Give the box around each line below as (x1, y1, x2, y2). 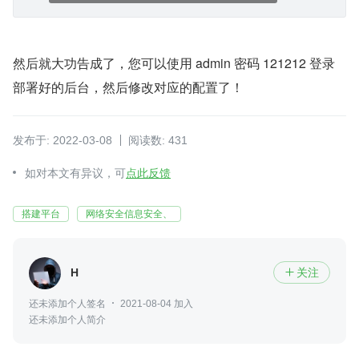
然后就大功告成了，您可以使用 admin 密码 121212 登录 (13, 53, 335, 72)
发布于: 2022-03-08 (13, 133, 112, 147)
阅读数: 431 (128, 133, 188, 147)
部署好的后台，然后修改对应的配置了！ (13, 77, 244, 96)
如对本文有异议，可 (25, 166, 126, 179)
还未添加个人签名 (29, 297, 106, 309)
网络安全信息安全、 (86, 208, 172, 220)
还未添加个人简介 (29, 313, 106, 325)
